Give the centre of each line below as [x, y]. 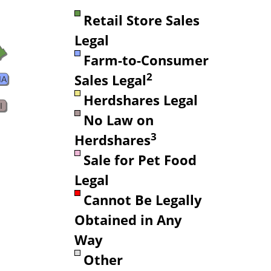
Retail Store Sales [141, 20]
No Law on [118, 120]
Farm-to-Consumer [146, 60]
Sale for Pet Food [140, 160]
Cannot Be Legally [142, 200]
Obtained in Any [128, 220]
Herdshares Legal [140, 100]
